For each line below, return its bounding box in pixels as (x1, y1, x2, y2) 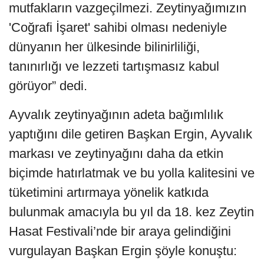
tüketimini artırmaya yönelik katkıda (9, 185, 209, 200)
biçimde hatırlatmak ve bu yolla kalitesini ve (9, 166, 255, 181)
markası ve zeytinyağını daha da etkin (9, 146, 223, 161)
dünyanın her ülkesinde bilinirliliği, (9, 39, 200, 55)
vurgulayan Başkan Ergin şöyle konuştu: (9, 243, 237, 259)
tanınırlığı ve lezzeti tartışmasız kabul (9, 59, 219, 74)
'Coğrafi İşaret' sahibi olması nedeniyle (9, 20, 227, 35)
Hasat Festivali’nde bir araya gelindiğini (9, 224, 231, 239)
